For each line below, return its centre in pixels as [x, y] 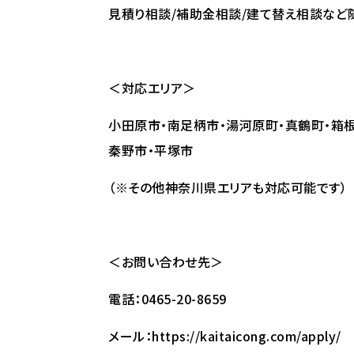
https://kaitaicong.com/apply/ [247, 336]
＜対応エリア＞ [152, 88]
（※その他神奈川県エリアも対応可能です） [228, 187]
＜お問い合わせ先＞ [166, 262]
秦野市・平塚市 [151, 150]
